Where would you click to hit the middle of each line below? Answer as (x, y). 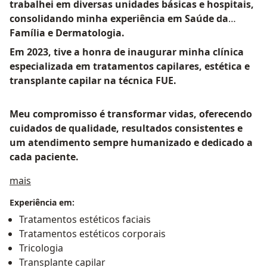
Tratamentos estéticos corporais (92, 234)
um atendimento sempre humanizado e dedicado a (131, 143)
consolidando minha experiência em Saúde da (119, 19)
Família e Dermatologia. (67, 33)
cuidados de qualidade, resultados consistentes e (126, 128)
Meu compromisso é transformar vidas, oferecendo (131, 114)
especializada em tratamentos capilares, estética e (130, 66)
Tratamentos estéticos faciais (85, 220)
